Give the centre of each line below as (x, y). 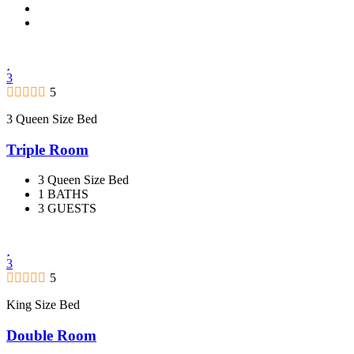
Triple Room (47, 149)
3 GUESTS (67, 209)
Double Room (51, 335)
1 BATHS (63, 194)
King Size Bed (43, 305)
